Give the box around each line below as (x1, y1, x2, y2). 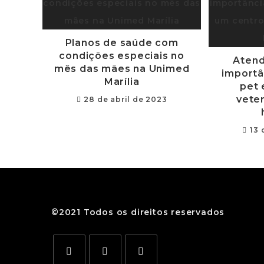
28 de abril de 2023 (84, 95, 167, 104)
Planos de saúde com (65, 37, 179, 48)
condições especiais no (59, 50, 184, 61)
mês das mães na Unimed (54, 63, 190, 74)
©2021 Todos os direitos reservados (51, 207, 225, 217)
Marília (104, 76, 140, 87)
